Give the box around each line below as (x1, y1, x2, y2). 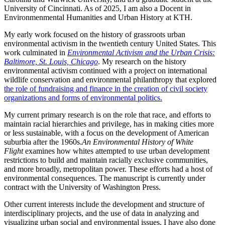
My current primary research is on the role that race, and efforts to (4, 110, 211, 120)
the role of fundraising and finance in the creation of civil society (4, 84, 207, 93)
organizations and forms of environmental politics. (4, 93, 162, 102)
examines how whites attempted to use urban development (23, 147, 209, 156)
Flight (4, 147, 23, 156)
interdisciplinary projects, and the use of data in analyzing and (4, 209, 199, 218)
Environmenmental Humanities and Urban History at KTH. (4, 13, 196, 22)
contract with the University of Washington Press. (4, 183, 161, 192)
